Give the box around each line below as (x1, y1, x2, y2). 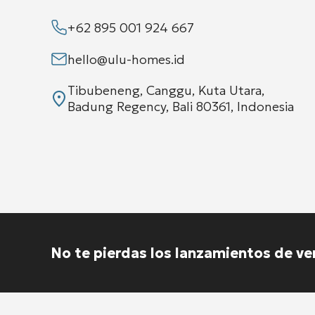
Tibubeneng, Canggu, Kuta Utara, (67, 82, 264, 98)
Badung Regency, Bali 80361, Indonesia (67, 98, 294, 115)
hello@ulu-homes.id (67, 51, 185, 67)
